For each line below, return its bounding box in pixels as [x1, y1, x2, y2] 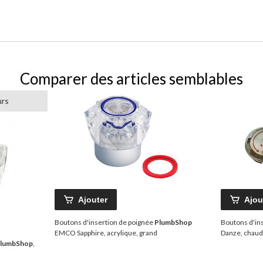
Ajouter [78, 195, 107, 205]
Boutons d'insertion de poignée [55, 218, 154, 227]
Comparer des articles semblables [20, 69, 243, 89]
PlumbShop [154, 218, 192, 227]
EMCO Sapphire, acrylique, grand [55, 228, 157, 238]
